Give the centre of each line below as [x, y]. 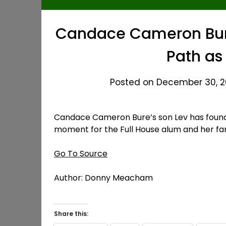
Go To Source [81, 154]
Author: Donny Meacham [103, 178]
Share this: [71, 214]
